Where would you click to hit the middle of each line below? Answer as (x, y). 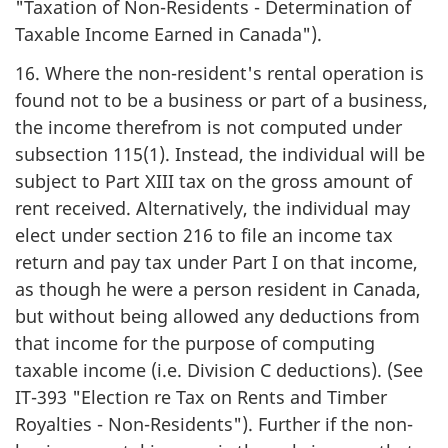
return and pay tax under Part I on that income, (216, 261)
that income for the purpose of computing (195, 342)
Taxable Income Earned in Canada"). (168, 34)
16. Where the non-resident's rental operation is (219, 72)
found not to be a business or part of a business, (221, 99)
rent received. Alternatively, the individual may (212, 207)
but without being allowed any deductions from (217, 315)
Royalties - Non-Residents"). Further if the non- (214, 423)
